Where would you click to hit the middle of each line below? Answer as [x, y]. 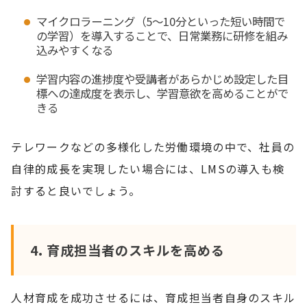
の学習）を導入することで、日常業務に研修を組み [162, 35]
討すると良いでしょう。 [76, 190]
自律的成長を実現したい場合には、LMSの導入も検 [148, 168]
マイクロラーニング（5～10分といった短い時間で [160, 21]
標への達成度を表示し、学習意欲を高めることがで [162, 94]
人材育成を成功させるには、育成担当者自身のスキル [153, 297]
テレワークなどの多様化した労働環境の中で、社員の [153, 146]
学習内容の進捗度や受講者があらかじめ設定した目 [162, 79]
